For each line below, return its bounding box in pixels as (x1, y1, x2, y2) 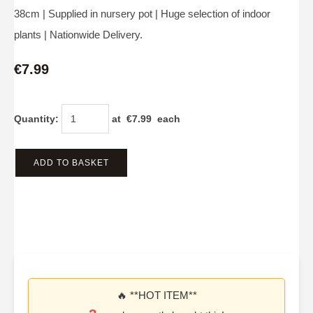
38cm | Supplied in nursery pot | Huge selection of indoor (14, 8, 270, 20)
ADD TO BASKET (34, 158, 109, 168)
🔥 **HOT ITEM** (116, 289, 197, 301)
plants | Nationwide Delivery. (14, 29, 143, 41)
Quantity (14, 113, 55, 125)
